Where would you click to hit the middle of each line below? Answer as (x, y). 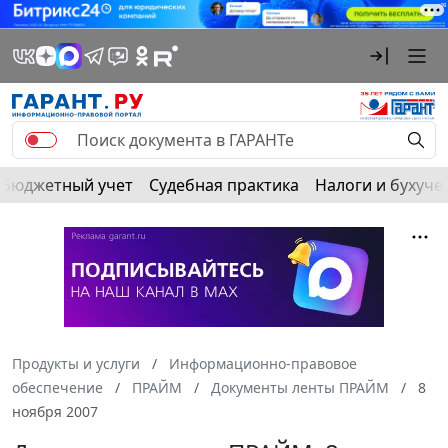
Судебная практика (224, 184)
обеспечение (57, 387)
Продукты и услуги (76, 363)
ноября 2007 (55, 411)
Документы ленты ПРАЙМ (300, 387)
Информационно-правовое (263, 363)
